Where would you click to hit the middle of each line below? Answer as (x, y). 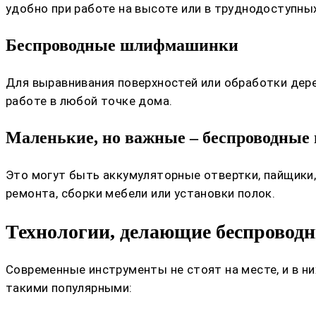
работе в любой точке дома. (89, 101)
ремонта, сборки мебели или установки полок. (141, 194)
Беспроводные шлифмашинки (122, 45)
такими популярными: (69, 287)
